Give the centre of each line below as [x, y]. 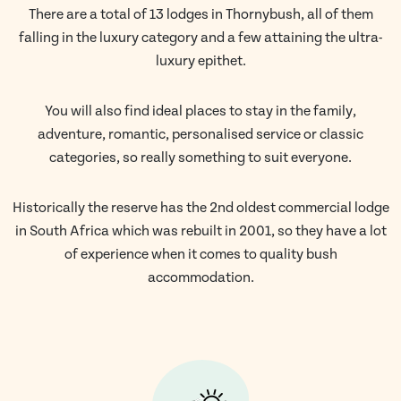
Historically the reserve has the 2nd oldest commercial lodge [200, 208]
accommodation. [200, 278]
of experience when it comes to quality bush [200, 255]
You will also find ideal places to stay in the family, [200, 111]
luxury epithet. [200, 61]
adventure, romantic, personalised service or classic [200, 135]
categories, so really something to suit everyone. [200, 158]
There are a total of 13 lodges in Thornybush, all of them [200, 15]
